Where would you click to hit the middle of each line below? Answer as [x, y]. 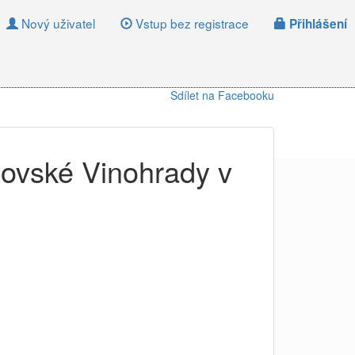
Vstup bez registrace [191, 23]
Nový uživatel [57, 23]
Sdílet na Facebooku [222, 95]
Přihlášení [317, 24]
